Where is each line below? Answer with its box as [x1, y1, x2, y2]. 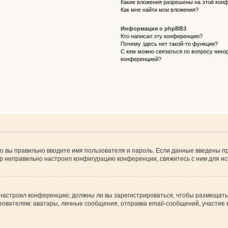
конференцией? [120, 56, 161, 62]
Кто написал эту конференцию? [120, 33, 203, 39]
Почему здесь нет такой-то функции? [120, 41, 218, 47]
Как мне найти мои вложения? [120, 7, 198, 13]
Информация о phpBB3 [120, 25, 186, 32]
